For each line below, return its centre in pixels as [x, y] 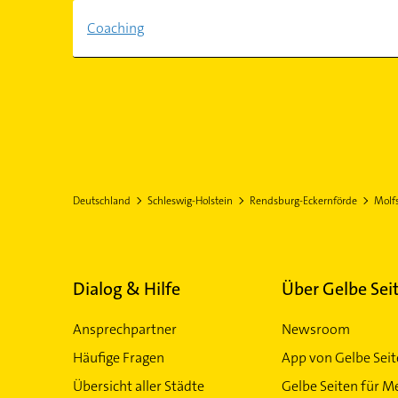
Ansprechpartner [124, 329]
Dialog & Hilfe [126, 289]
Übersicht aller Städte [138, 386]
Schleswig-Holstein [190, 201]
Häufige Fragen [118, 358]
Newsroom [315, 329]
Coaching [115, 28]
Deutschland [101, 201]
